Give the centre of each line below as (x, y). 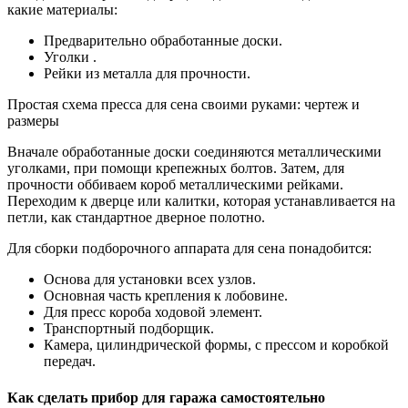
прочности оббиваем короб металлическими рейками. (175, 185)
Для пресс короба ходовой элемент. (153, 312)
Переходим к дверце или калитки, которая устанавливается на (201, 201)
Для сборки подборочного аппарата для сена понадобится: (189, 249)
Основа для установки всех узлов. (150, 280)
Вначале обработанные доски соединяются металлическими (194, 152)
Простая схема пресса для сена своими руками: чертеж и (184, 105)
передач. (70, 362)
